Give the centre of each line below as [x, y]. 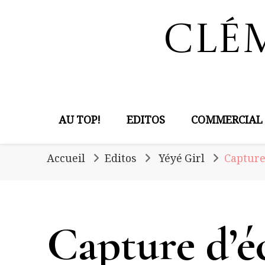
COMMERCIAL [227, 122]
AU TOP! [80, 122]
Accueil [66, 160]
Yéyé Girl [181, 160]
